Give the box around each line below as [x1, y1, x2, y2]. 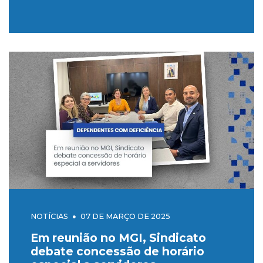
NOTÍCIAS [30, 212, 68, 221]
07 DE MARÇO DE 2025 [80, 212, 170, 221]
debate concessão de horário [30, 244, 204, 259]
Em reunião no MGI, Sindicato [30, 231, 206, 245]
